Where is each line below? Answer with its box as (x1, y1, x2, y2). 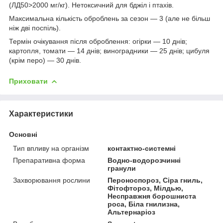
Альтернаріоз (108, 208, 156, 216)
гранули (108, 164, 136, 172)
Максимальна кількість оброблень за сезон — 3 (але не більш (9, 14, 210, 22)
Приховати (9, 77, 48, 85)
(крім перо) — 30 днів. (9, 56, 81, 64)
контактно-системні (108, 144, 176, 152)
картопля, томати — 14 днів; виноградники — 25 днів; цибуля (9, 46, 210, 55)
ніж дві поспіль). (9, 23, 61, 32)
